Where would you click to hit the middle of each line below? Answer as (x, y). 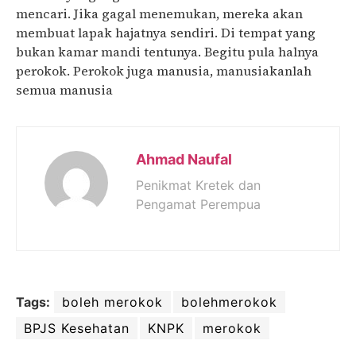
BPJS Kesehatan (77, 329)
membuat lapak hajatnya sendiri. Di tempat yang (166, 32)
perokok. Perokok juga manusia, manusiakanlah (164, 70)
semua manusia (64, 89)
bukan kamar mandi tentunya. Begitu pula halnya (167, 51)
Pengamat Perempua (198, 205)
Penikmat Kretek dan (198, 186)
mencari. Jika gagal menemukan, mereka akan (159, 13)
